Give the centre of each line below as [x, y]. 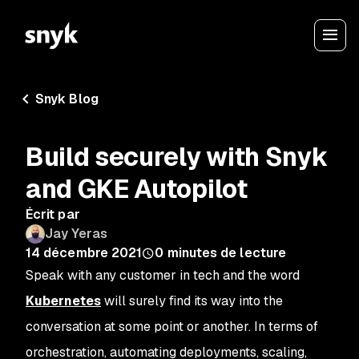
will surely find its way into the [192, 301]
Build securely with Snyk [177, 157]
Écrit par [53, 214]
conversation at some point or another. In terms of [172, 327]
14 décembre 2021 [84, 253]
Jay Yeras [76, 234]
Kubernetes [63, 301]
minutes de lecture [227, 253]
